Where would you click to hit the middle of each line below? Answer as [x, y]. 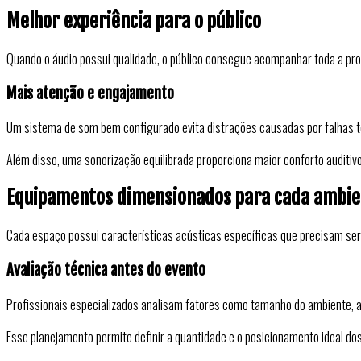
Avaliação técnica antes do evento [106, 270]
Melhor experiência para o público [134, 21]
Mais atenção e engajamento [90, 93]
